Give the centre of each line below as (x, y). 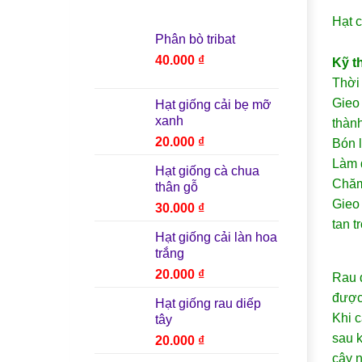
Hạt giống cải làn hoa (216, 237)
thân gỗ (177, 187)
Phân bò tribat (195, 39)
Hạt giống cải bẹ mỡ (213, 104)
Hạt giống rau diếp (208, 303)
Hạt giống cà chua (207, 170)
